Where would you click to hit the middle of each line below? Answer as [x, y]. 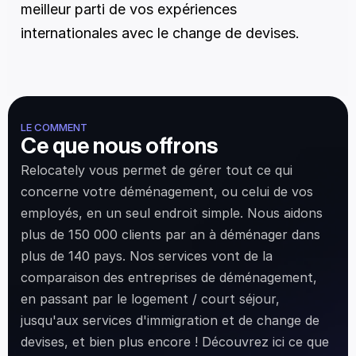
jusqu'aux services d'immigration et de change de [170, 320]
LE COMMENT [54, 127]
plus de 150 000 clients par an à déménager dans [170, 234]
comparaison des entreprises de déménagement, [169, 277]
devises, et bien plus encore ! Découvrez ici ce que [175, 342]
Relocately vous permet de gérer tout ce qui [157, 170]
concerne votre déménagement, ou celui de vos [167, 192]
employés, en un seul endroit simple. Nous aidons [172, 213]
